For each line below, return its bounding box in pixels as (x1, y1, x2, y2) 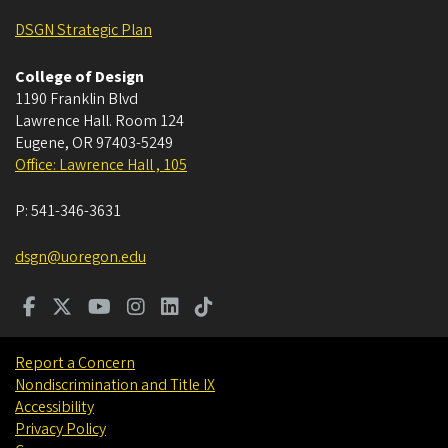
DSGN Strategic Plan (15, 19, 152, 42)
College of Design (15, 66, 144, 89)
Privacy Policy (15, 418, 106, 441)
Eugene (15, 132, 65, 155)
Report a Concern (15, 352, 135, 375)
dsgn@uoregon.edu (15, 246, 146, 269)
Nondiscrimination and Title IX (15, 374, 215, 397)
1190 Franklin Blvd (15, 88, 138, 111)
